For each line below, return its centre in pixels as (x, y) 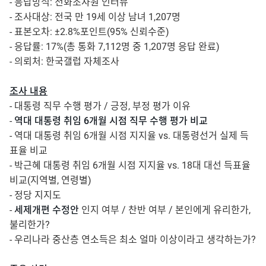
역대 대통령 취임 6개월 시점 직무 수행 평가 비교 (111, 121)
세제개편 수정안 (47, 210)
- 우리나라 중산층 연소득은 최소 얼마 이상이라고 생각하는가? (133, 240)
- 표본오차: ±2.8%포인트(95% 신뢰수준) (89, 32)
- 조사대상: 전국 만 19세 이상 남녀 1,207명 (95, 17)
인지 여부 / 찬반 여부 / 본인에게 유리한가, (165, 210)
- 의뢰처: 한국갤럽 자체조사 (64, 61)
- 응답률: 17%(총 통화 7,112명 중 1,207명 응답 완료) (115, 47)
